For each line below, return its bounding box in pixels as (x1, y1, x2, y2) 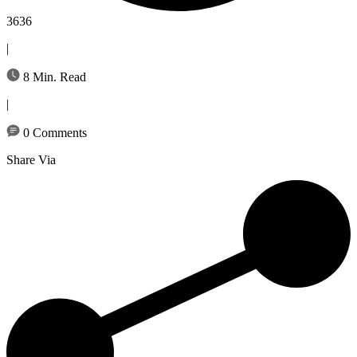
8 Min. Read (20, 69, 86, 84)
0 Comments (20, 125, 87, 139)
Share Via (6, 152, 56, 167)
